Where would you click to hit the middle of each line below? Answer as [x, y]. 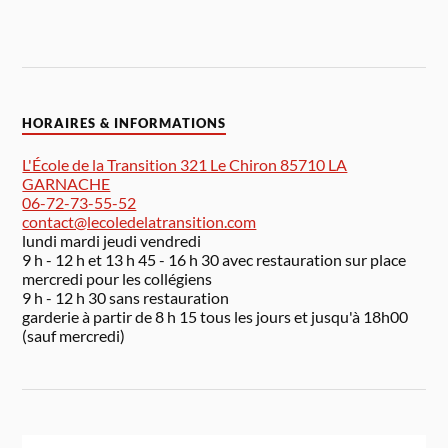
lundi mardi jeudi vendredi [112, 241]
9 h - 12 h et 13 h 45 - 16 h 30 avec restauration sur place [214, 260]
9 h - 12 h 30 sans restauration [126, 298]
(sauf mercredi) [74, 336]
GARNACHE [66, 184]
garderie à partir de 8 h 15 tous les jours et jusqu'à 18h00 [215, 317]
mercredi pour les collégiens [117, 279]
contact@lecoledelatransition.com [139, 222]
